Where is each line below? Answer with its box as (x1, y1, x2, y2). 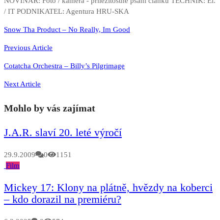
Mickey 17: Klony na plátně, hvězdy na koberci (4, 181, 213, 193)
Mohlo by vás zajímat (4, 102, 95, 113)
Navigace (3, 23, 54, 38)
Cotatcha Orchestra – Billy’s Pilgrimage (4, 62, 125, 70)
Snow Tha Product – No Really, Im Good (4, 26, 130, 34)
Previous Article (4, 44, 53, 52)
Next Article (4, 80, 41, 88)
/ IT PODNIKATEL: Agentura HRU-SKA (4, 7, 129, 16)
